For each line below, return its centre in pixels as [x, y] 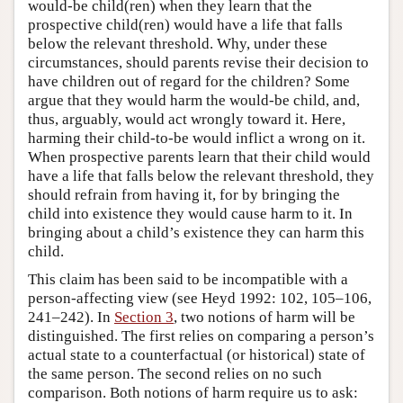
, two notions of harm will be [264, 318]
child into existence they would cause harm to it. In [190, 214]
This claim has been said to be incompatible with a [188, 280]
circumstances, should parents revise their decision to [198, 63]
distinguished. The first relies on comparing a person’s [201, 336]
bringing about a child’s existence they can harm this [196, 233]
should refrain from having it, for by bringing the [184, 195]
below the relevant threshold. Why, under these [178, 44]
